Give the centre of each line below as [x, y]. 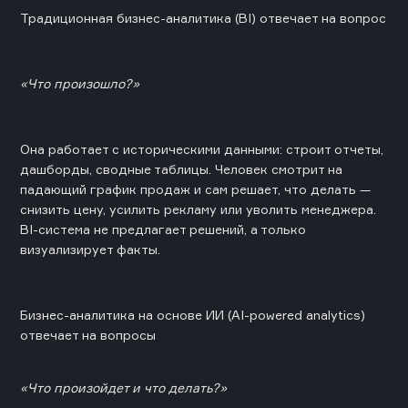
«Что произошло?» [80, 83]
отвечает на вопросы [88, 334]
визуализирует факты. [90, 249]
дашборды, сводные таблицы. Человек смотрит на [181, 168]
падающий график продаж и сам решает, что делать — [195, 189]
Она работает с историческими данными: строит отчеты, [202, 148]
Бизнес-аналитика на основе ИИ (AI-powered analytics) [193, 314]
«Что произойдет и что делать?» [123, 387]
